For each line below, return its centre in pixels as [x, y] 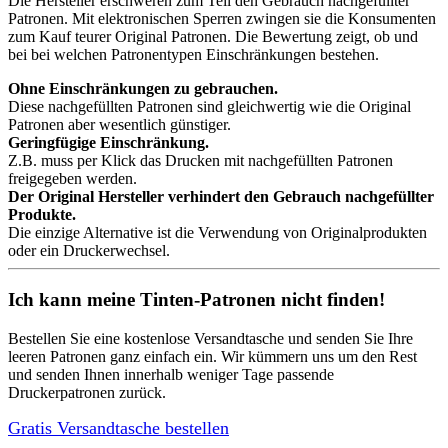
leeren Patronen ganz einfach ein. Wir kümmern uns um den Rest [212, 356]
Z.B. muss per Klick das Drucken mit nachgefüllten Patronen [200, 161]
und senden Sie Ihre [348, 338]
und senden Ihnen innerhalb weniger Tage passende [171, 374]
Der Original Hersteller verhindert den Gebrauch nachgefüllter [221, 197]
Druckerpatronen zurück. [87, 392]
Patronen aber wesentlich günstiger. [119, 125]
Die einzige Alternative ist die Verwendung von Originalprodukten [217, 233]
